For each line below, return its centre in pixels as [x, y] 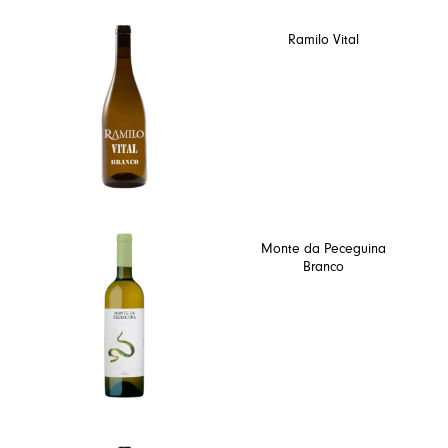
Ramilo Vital [323, 40]
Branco [323, 267]
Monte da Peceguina [323, 249]
